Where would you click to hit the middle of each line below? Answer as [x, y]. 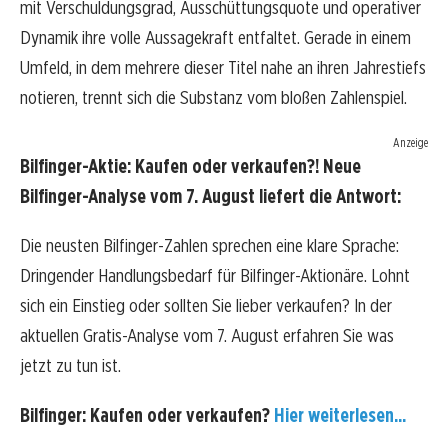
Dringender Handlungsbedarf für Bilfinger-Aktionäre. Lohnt [215, 276]
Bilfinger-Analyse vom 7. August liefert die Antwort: [210, 197]
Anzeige [410, 143]
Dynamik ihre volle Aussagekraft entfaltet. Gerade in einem [215, 38]
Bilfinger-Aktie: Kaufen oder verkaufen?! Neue [190, 167]
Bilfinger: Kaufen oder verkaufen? [147, 415]
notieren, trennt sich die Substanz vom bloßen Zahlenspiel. [213, 98]
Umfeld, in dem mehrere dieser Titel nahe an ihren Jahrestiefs [223, 68]
